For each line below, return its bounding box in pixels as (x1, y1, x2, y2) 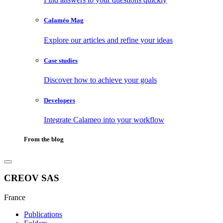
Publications (24, 210, 62, 219)
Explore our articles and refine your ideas (44, 35, 173, 44)
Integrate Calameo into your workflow (44, 115, 164, 124)
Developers (44, 97, 75, 105)
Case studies (44, 56, 78, 64)
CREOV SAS (4, 173, 59, 184)
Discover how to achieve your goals (44, 75, 157, 84)
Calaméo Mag (44, 16, 84, 24)
